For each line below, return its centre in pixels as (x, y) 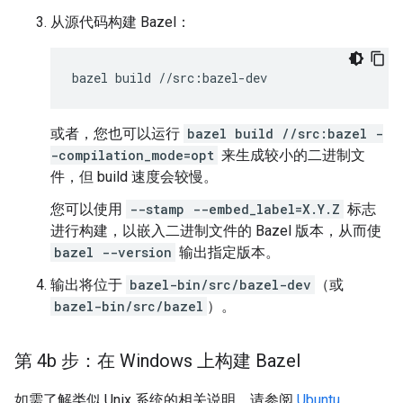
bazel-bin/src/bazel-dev (220, 285)
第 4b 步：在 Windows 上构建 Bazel (157, 361)
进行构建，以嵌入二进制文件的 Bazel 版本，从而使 (216, 231)
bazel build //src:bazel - (285, 134)
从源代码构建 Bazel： (121, 22)
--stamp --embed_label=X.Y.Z (235, 209)
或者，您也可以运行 (117, 134)
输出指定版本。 (228, 252)
